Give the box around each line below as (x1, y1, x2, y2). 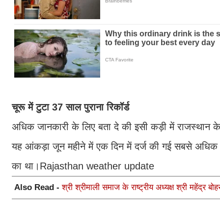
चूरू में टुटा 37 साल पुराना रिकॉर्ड (12, 101, 132, 112)
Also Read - (14, 182, 62, 192)
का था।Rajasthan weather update (12, 160, 154, 171)
